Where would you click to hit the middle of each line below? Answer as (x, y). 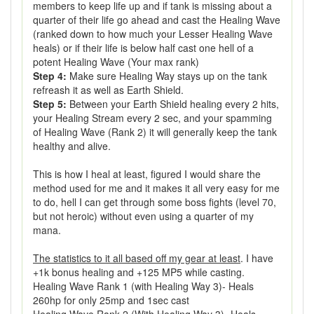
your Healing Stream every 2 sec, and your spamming (152, 118)
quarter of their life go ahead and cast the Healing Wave (157, 20)
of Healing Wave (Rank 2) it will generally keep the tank (155, 132)
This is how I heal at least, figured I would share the (147, 174)
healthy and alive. (72, 146)
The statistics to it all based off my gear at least (137, 258)
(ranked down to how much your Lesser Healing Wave (153, 34)
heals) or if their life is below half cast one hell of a (143, 48)
